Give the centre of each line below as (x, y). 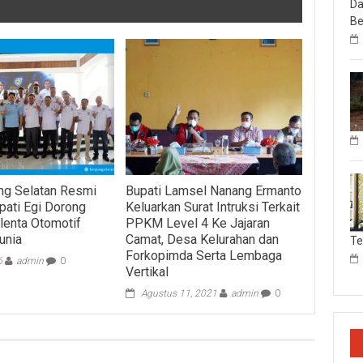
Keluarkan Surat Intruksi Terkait (212, 207)
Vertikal (147, 271)
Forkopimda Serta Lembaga (203, 255)
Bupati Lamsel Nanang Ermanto (213, 190)
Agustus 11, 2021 (179, 293)
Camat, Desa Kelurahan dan (202, 239)
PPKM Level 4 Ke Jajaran (197, 223)
